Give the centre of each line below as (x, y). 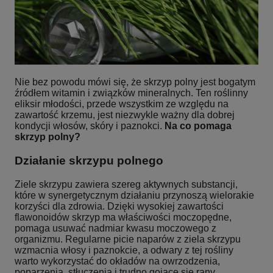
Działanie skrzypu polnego (89, 160)
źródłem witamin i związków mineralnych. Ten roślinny (131, 93)
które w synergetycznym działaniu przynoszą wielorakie (134, 195)
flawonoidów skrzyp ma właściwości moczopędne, (123, 217)
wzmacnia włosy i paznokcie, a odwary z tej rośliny (124, 250)
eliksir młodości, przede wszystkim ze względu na (122, 104)
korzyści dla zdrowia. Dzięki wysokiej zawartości (119, 206)
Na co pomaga (198, 126)
